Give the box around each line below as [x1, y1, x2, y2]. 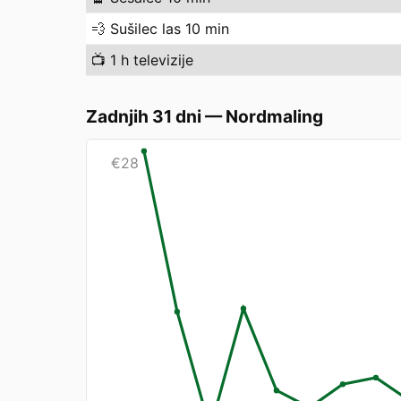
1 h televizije [110, 51, 193, 69]
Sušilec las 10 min [110, 20, 229, 38]
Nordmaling [226, 106, 323, 127]
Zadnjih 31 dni [86, 106, 201, 127]
